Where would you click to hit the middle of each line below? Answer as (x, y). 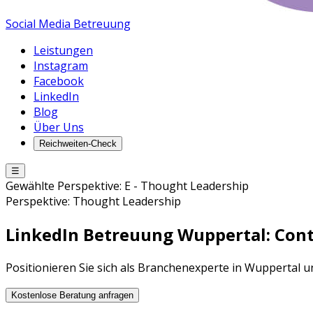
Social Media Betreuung (68, 24)
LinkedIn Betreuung (89, 234)
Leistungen (63, 50)
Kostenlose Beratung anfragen (72, 295)
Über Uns (59, 127)
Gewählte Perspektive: (65, 186)
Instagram (61, 66)
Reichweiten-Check (78, 144)
